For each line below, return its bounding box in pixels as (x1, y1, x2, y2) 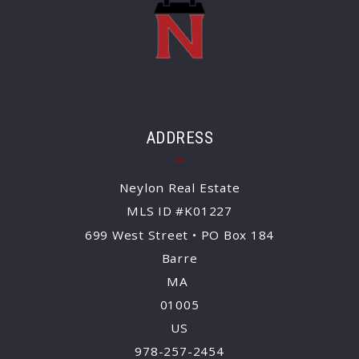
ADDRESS (146, 127, 213, 147)
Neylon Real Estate (119, 179, 240, 196)
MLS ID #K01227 (127, 203, 232, 220)
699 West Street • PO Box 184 (84, 227, 275, 244)
